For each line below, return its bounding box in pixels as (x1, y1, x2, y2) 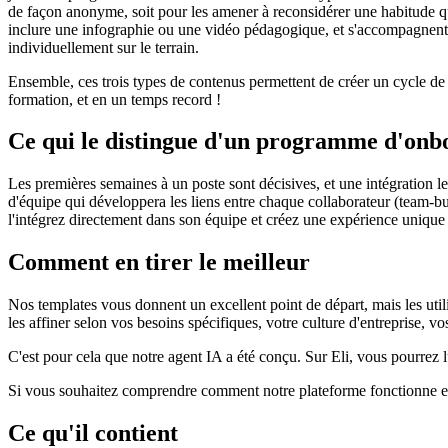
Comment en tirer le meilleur (8, 249, 310, 276)
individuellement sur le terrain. (8, 38, 199, 56)
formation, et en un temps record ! (8, 90, 221, 108)
